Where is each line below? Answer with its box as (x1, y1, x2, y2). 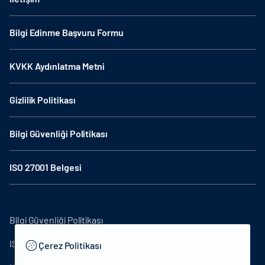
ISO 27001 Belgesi (9, 161, 82, 173)
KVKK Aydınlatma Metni (9, 60, 105, 72)
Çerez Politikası (38, 240, 102, 251)
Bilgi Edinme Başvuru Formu (9, 27, 124, 38)
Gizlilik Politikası (9, 94, 76, 105)
